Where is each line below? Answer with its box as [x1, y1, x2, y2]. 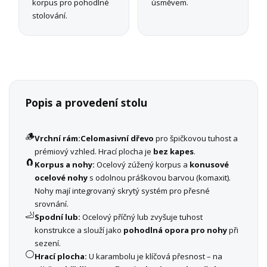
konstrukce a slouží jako [35, 224, 123, 235]
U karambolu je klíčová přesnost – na [87, 250, 222, 262]
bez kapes [153, 145, 194, 157]
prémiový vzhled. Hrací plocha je [35, 145, 153, 157]
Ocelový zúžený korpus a [95, 159, 190, 170]
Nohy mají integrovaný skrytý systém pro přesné [35, 185, 210, 196]
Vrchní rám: [35, 132, 80, 144]
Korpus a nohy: [35, 159, 95, 170]
